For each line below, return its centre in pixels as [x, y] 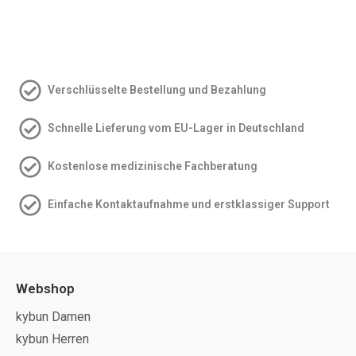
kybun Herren [52, 339]
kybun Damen [53, 316]
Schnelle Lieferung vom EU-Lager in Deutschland [176, 128]
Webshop [45, 288]
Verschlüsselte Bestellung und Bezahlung [157, 90]
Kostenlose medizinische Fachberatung [153, 166]
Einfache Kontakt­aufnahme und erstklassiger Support [189, 205]
